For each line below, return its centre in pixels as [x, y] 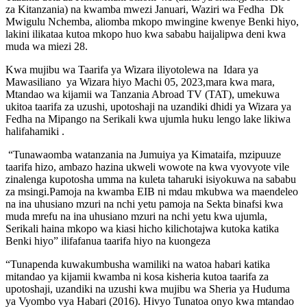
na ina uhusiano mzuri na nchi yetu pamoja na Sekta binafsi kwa [144, 204]
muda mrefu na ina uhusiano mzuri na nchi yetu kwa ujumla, [136, 216]
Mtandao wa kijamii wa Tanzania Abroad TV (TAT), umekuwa [143, 94]
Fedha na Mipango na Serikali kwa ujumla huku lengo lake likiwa [148, 119]
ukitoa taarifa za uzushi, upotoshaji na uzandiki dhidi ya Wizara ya [148, 106]
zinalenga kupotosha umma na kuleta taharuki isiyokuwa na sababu [151, 179]
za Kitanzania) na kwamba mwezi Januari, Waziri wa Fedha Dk [145, 9]
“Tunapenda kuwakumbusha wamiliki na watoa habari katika [138, 264]
